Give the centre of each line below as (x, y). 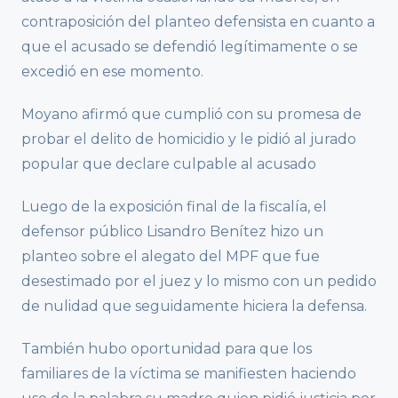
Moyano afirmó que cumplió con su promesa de (191, 114)
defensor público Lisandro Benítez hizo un (172, 231)
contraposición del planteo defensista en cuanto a (198, 21)
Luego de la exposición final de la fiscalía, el (174, 206)
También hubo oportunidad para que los (167, 348)
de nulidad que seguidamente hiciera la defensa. (194, 306)
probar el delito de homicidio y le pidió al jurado (189, 139)
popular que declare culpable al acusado (169, 163)
